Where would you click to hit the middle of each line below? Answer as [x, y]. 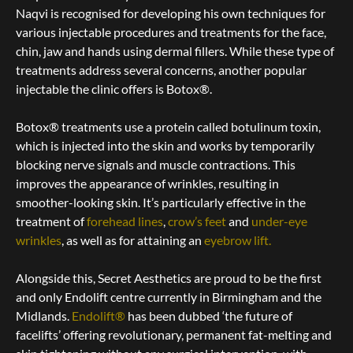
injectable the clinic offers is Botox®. [115, 89]
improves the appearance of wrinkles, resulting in [147, 184]
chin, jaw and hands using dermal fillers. [121, 51]
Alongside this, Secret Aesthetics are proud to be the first [169, 278]
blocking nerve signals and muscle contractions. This [156, 165]
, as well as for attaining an [133, 240]
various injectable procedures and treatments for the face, [171, 32]
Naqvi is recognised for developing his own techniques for [171, 13]
